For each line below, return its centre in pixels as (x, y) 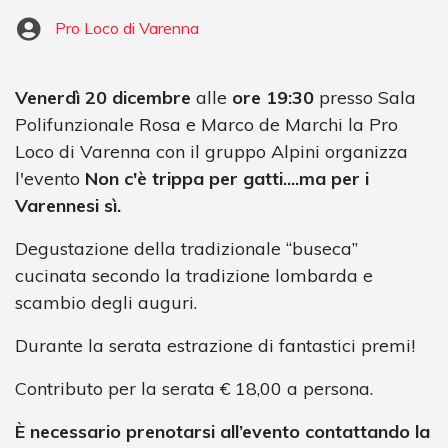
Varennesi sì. (68, 205)
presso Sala (365, 97)
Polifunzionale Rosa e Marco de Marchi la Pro (206, 124)
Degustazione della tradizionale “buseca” (186, 248)
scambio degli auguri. (106, 302)
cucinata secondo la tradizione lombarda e (194, 275)
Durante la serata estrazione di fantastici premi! (215, 345)
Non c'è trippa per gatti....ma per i (227, 178)
